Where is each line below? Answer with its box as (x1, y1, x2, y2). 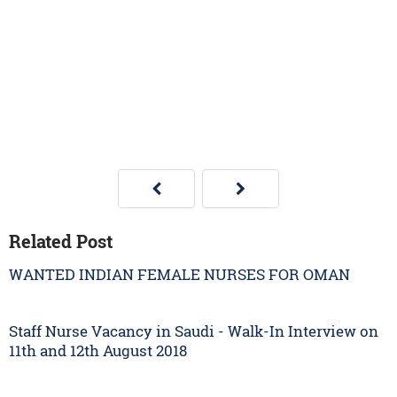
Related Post (9, 229, 113, 253)
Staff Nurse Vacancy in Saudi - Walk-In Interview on (9, 320, 378, 341)
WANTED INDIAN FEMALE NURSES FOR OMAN (9, 263, 350, 284)
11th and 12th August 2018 (9, 339, 187, 361)
